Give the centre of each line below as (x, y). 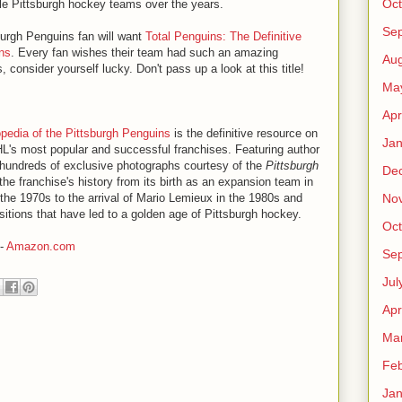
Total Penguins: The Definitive (223, 36)
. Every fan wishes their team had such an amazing (144, 52)
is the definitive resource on (244, 133)
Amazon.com (41, 246)
